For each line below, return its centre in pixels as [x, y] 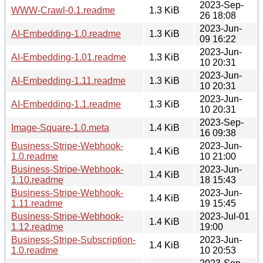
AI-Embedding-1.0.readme [66, 33]
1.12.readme [37, 227]
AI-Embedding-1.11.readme [68, 80]
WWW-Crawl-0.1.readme [63, 10]
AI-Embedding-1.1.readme [66, 104]
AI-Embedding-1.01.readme [69, 57]
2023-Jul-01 [225, 216]
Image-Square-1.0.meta [60, 127]
